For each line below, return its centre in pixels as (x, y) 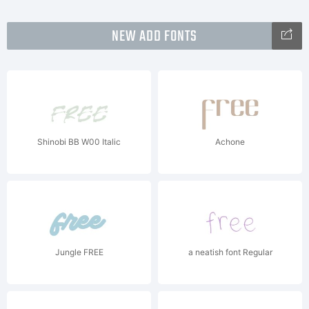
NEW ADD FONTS (154, 37)
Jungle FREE (79, 252)
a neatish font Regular (230, 252)
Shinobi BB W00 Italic (79, 142)
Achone (230, 142)
